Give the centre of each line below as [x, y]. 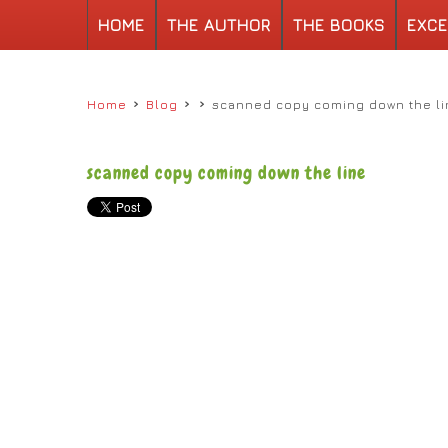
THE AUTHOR [219, 25]
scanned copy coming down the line [226, 172]
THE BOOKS [339, 25]
